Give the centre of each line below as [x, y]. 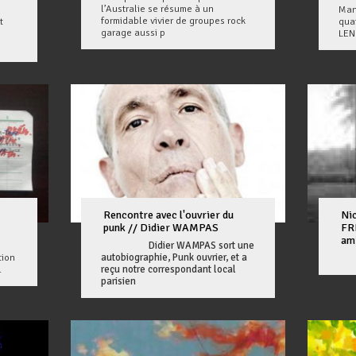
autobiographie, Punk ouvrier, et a [174, 257]
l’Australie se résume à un [158, 9]
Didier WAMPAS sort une [202, 245]
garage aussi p [133, 33]
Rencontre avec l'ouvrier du [169, 215]
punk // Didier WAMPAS [161, 227]
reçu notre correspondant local [169, 269]
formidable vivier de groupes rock [174, 21]
